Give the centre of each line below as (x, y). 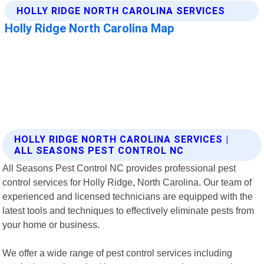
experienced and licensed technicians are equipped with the (128, 196)
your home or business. (51, 224)
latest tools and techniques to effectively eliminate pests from (128, 210)
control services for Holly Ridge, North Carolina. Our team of (127, 182)
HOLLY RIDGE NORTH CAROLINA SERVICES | (122, 139)
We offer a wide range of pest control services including (118, 253)
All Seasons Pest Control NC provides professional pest (119, 168)
